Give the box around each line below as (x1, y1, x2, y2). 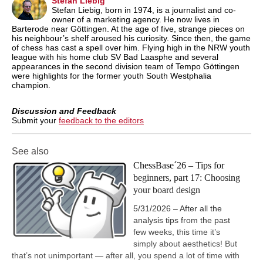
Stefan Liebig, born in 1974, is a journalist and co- (52, 5, 236, 15)
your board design (133, 185, 200, 195)
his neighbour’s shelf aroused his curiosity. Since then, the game (12, 33, 251, 43)
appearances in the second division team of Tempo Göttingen (12, 62, 240, 72)
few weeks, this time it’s (133, 227, 220, 237)
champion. (12, 80, 50, 90)
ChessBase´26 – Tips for (133, 160, 224, 171)
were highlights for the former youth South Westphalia (12, 71, 211, 81)
